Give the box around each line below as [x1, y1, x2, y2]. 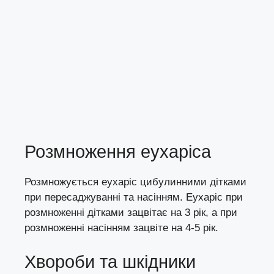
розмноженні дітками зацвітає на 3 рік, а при [24, 207, 237, 219]
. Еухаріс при [180, 191, 243, 204]
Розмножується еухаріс [24, 176, 137, 188]
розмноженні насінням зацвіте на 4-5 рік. [24, 222, 218, 234]
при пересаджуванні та [24, 191, 134, 204]
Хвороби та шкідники [24, 251, 196, 272]
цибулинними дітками [137, 176, 246, 188]
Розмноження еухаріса [24, 142, 211, 162]
